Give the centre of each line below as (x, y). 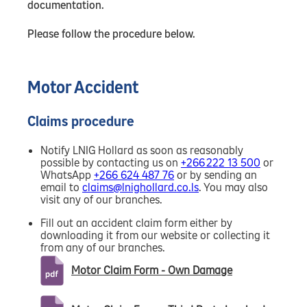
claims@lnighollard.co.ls (140, 187)
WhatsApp (67, 175)
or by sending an (216, 175)
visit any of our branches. (101, 199)
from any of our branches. (103, 247)
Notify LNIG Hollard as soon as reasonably (142, 150)
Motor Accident (83, 87)
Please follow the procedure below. (111, 34)
